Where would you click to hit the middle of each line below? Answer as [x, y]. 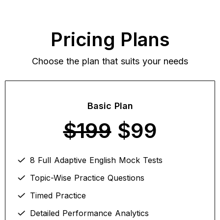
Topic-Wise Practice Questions [87, 178]
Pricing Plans [110, 39]
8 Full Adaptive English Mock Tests [96, 160]
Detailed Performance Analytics [89, 213]
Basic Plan [110, 106]
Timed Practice [58, 195]
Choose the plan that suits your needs [110, 61]
